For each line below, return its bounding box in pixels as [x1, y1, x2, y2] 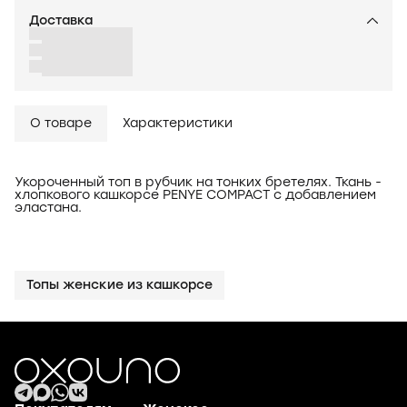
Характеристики [123, 114, 233, 131]
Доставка [29, 12, 93, 28]
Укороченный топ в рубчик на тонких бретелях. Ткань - [15, 174, 382, 190]
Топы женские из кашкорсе [26, 276, 213, 293]
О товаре [30, 114, 92, 131]
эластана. [15, 199, 82, 215]
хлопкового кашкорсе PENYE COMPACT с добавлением [15, 186, 376, 203]
